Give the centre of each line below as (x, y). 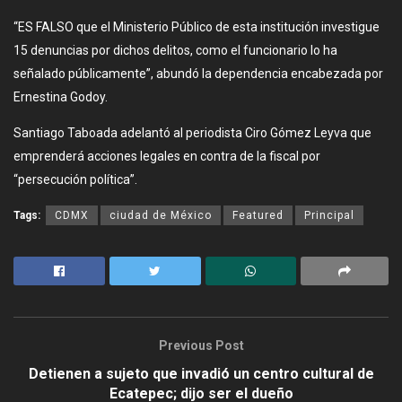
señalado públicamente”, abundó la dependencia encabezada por (198, 73)
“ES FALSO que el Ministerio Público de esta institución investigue (197, 26)
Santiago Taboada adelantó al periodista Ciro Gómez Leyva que (192, 132)
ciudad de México (161, 215)
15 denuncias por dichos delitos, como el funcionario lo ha (175, 50)
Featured (258, 215)
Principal (329, 215)
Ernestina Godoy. (61, 96)
